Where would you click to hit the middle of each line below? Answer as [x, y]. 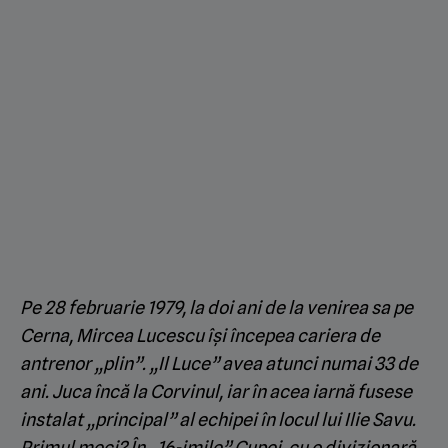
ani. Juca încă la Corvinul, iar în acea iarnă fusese [216, 391]
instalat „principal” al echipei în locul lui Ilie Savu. [218, 419]
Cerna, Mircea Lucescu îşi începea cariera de [200, 335]
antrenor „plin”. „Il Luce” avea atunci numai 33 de [219, 363]
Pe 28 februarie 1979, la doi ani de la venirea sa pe [216, 307]
